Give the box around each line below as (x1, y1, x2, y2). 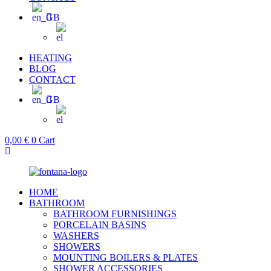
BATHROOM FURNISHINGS (53, 209, 177, 220)
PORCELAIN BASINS (53, 220, 146, 230)
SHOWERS (53, 241, 100, 252)
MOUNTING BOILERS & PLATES (53, 252, 198, 263)
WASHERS (53, 230, 99, 241)
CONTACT (29, 74, 76, 85)
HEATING (29, 53, 72, 64)
